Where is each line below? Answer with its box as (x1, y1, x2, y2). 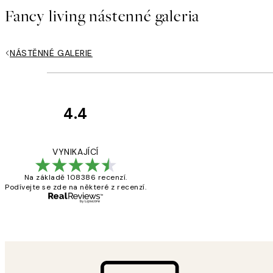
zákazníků (146, 135, 219, 154)
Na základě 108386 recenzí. (24, 172, 127, 182)
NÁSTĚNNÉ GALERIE (10, 47, 93, 58)
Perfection (224, 144, 267, 155)
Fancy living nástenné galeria (5, 5, 200, 27)
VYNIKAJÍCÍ (52, 146, 99, 157)
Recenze (146, 116, 205, 135)
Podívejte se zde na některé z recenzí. (5, 182, 146, 192)
